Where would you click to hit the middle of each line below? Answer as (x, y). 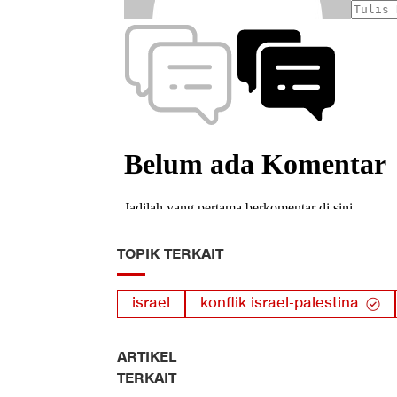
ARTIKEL (147, 357)
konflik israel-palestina (280, 303)
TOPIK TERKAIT (170, 254)
